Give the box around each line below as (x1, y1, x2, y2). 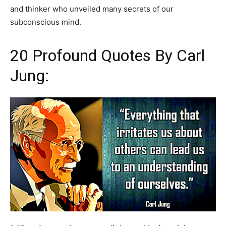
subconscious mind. (10, 17, 81, 27)
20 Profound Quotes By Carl (10, 46, 205, 66)
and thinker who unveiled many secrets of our (10, 4, 174, 14)
